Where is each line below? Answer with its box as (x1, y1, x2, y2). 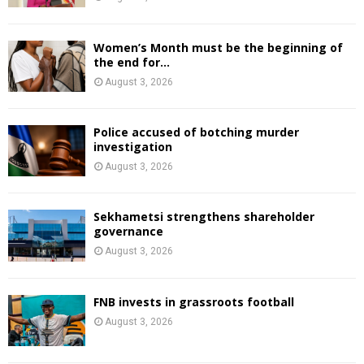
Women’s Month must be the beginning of (93, 39, 343, 55)
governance (93, 223, 163, 240)
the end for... (93, 54, 170, 70)
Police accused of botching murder (93, 124, 299, 140)
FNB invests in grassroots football (93, 293, 294, 310)
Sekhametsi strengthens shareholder (93, 209, 314, 225)
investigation (93, 139, 172, 154)
